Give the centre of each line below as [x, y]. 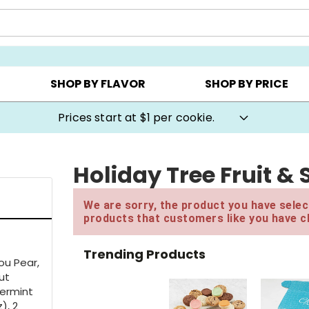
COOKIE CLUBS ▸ [238, 36]
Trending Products [145, 254]
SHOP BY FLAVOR [98, 84]
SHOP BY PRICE [247, 84]
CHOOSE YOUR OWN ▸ [109, 36]
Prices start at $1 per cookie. [136, 117]
